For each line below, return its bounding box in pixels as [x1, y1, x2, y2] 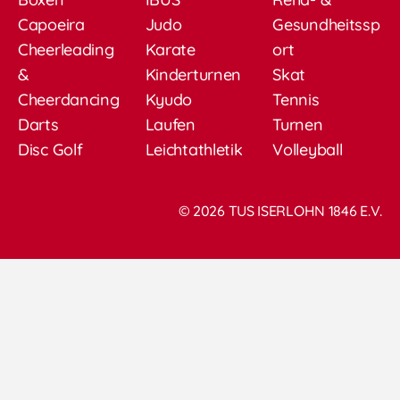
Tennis [272, 88, 320, 110]
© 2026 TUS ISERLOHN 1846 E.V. [178, 201, 382, 220]
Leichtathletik [145, 138, 243, 160]
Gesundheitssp [272, 13, 380, 35]
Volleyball [272, 138, 343, 160]
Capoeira [18, 13, 85, 35]
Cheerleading [18, 38, 114, 60]
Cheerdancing [18, 88, 120, 110]
